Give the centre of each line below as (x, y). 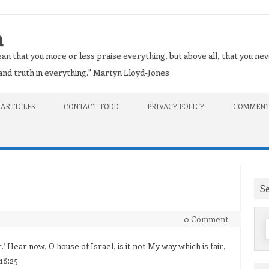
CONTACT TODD (91, 106)
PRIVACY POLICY (176, 106)
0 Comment (206, 219)
